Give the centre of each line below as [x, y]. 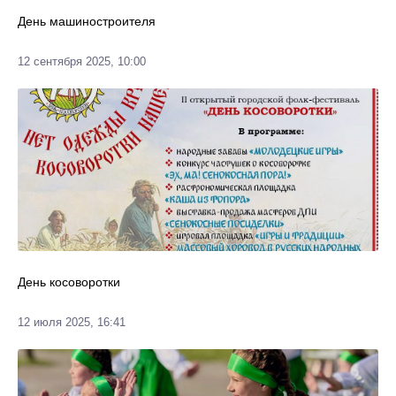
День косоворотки [69, 282]
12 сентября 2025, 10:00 [82, 61]
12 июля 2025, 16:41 [72, 322]
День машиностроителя [87, 21]
